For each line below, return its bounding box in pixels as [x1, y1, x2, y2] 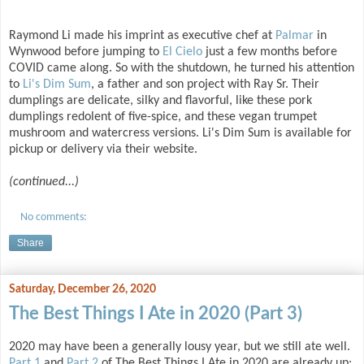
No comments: [20, 210, 88, 223]
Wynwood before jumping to [9, 45, 162, 59]
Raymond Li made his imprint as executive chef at [9, 29, 275, 43]
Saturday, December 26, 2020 [9, 283, 156, 295]
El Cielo [162, 45, 202, 59]
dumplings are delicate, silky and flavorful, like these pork [9, 94, 312, 108]
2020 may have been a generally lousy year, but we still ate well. [9, 340, 350, 353]
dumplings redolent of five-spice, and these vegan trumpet [9, 110, 317, 124]
